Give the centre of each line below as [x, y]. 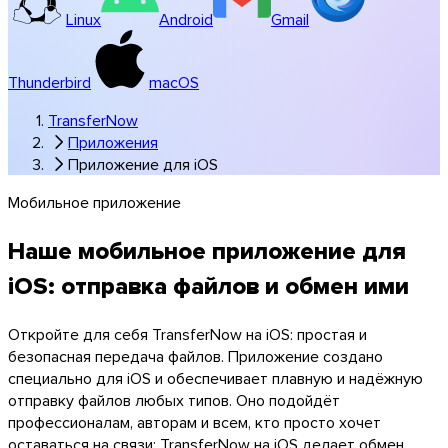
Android [186, 18]
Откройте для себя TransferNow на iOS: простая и [187, 333]
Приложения [113, 141]
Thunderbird [49, 81]
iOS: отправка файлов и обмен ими [208, 285]
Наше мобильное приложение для [207, 250]
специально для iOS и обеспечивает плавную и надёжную [215, 377]
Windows [79, 205]
